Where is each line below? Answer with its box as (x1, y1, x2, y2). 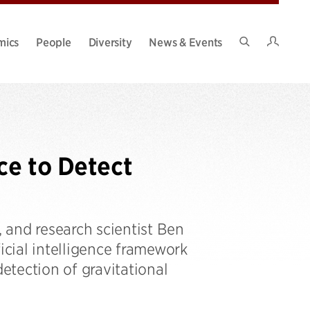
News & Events (149, 34, 222, 48)
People (36, 34, 71, 48)
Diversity (88, 34, 132, 48)
